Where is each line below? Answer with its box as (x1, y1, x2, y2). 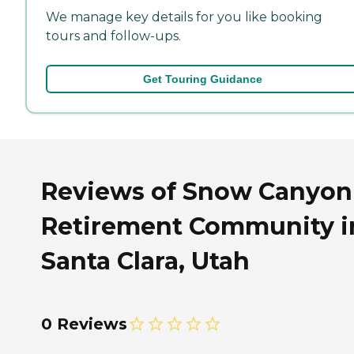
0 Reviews (41, 314, 127, 333)
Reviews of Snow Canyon (41, 176, 352, 206)
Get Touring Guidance (142, 73, 262, 85)
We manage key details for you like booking (46, 9, 322, 24)
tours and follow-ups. (46, 28, 181, 43)
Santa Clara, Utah (41, 246, 250, 276)
